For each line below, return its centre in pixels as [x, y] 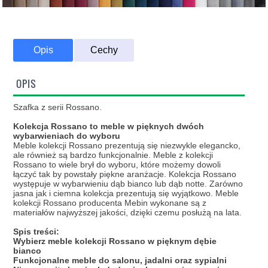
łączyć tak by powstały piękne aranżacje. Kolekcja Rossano [125, 174]
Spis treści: [36, 231]
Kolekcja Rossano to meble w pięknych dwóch [109, 126]
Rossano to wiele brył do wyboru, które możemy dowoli [117, 164]
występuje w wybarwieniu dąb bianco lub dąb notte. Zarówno [128, 183]
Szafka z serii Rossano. [58, 107]
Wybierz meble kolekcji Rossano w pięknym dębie [115, 241]
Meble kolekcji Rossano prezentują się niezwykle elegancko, [127, 145]
